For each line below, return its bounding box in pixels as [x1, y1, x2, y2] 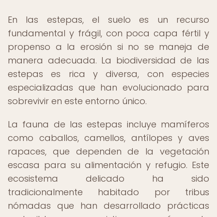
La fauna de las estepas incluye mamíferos [8, 118, 209, 130]
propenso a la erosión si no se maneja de [8, 41, 209, 53]
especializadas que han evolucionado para [8, 81, 209, 93]
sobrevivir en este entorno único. [8, 95, 147, 107]
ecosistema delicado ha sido [8, 172, 209, 185]
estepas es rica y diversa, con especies [8, 68, 209, 80]
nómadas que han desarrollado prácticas [8, 200, 209, 212]
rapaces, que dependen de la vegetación [8, 145, 209, 157]
